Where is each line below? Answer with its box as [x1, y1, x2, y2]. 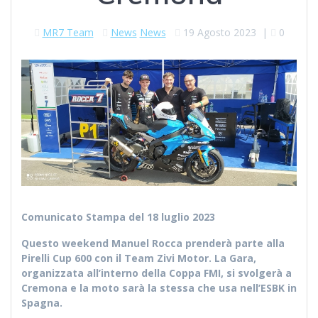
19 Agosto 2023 [182, 25, 256, 39]
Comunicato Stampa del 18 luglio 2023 [21, 210, 215, 224]
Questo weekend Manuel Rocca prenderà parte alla [21, 236, 285, 251]
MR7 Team [42, 25, 94, 39]
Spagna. [21, 296, 62, 310]
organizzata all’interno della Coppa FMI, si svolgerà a [21, 266, 292, 280]
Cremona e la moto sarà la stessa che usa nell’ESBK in [21, 281, 297, 295]
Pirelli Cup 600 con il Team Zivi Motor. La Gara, [21, 251, 256, 265]
